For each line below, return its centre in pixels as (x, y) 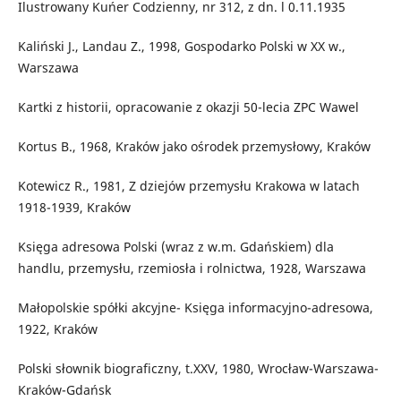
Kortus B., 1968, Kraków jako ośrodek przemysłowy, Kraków (194, 147)
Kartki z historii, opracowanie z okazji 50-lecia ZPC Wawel (188, 107)
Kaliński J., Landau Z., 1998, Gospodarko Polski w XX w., (181, 47)
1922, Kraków (57, 329)
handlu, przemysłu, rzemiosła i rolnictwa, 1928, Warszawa (192, 269)
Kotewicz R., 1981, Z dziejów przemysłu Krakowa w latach (188, 186)
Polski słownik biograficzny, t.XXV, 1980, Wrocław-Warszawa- (198, 369)
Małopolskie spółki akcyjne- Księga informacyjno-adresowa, (195, 308)
